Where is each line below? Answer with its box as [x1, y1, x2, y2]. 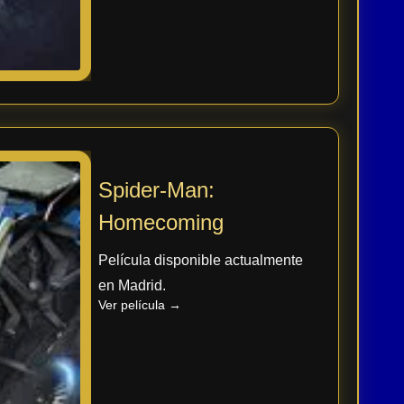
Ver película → [97, 297, 181, 312]
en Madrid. [97, 277, 166, 293]
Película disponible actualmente [97, 252, 303, 268]
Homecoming [97, 209, 224, 234]
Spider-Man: [97, 177, 215, 202]
